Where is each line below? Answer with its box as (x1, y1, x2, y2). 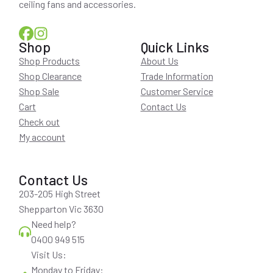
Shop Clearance (19, 70, 82, 82)
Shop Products (19, 55, 80, 67)
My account (19, 131, 66, 143)
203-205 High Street (19, 188, 101, 200)
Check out (19, 116, 60, 128)
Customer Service (140, 85, 213, 97)
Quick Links (140, 38, 209, 56)
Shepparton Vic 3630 (19, 203, 104, 215)
